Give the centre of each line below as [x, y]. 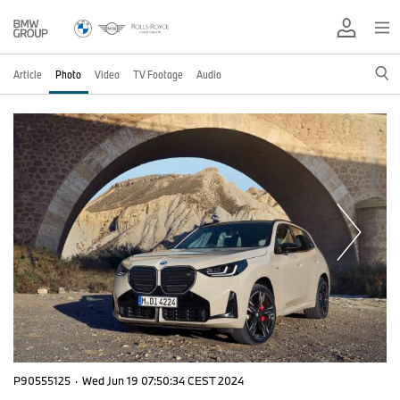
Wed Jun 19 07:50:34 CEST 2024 [163, 380]
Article [28, 74]
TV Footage [158, 74]
